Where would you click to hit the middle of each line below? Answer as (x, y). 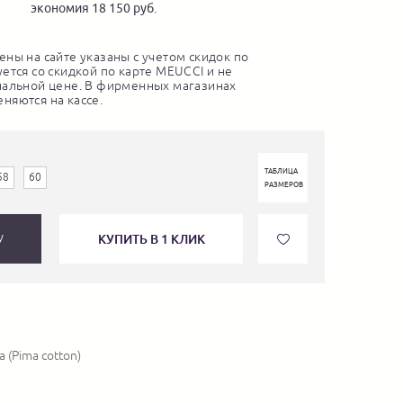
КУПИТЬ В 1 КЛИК (151, 238)
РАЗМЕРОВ (284, 185)
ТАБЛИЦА (281, 171)
